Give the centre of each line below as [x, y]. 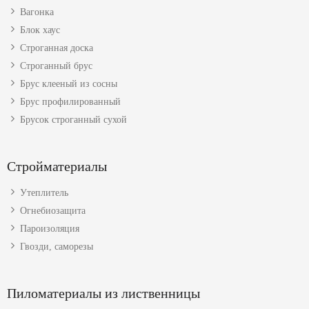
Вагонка [37, 12]
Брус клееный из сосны [69, 83]
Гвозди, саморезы [57, 246]
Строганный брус [56, 66]
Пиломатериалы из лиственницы [103, 293]
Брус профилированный [70, 101]
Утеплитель [44, 192]
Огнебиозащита [53, 210]
